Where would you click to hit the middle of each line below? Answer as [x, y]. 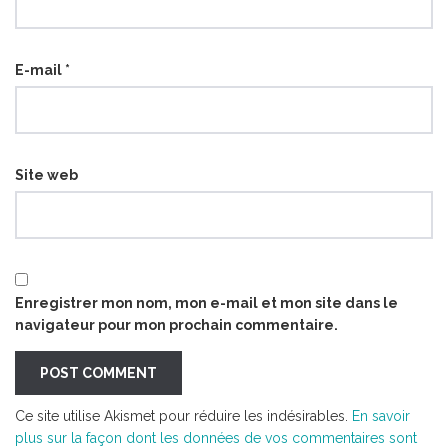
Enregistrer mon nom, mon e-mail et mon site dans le [206, 302]
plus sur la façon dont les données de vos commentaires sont [216, 437]
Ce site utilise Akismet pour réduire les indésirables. [183, 415]
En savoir [381, 415]
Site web [46, 174]
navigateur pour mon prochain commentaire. [176, 324]
